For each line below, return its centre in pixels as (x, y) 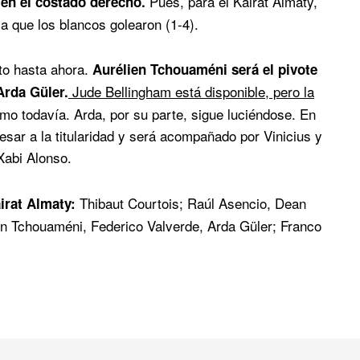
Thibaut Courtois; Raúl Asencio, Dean (191, 203)
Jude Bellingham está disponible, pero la (191, 92)
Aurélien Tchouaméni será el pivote (205, 70)
